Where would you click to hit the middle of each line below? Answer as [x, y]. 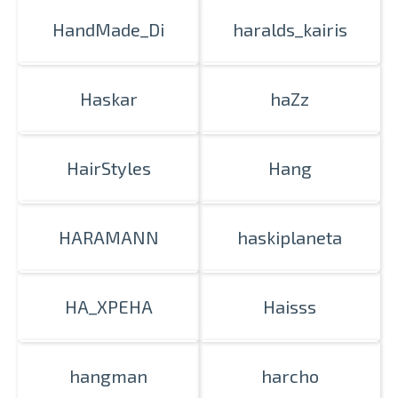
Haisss [290, 306]
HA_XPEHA [108, 306]
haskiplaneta [290, 237]
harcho [290, 376]
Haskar [108, 99]
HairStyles [108, 168]
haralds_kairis [290, 29]
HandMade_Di [108, 29]
